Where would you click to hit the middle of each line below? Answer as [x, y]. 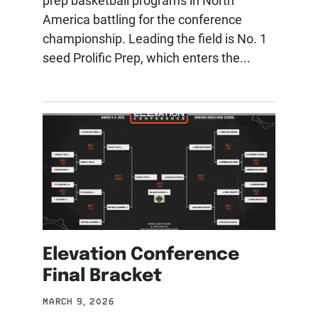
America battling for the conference [142, 20]
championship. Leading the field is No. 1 [155, 39]
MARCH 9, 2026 [79, 302]
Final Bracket [102, 274]
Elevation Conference [141, 252]
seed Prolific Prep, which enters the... [147, 58]
